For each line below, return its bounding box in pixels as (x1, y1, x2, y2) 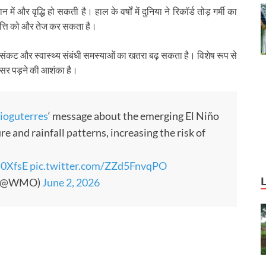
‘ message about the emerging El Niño (48, 109, 219, 122)
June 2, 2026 (42, 175, 100, 189)
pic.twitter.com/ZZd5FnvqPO (29, 159, 167, 172)
